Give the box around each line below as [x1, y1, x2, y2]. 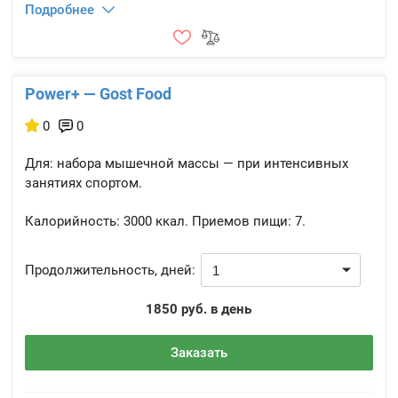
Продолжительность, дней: [25, 262, 196, 278]
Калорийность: [25, 213, 121, 229]
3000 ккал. [120, 213, 189, 229]
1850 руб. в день [146, 301, 252, 317]
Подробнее [25, 2, 95, 18]
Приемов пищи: [192, 213, 292, 229]
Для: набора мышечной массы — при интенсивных [25, 155, 349, 171]
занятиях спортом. [25, 175, 143, 191]
